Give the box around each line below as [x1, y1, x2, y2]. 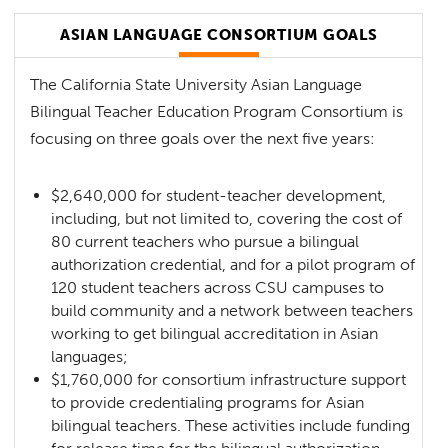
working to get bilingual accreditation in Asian [51, 323, 379, 343]
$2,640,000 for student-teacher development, [51, 185, 387, 205]
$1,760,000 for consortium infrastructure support [51, 369, 407, 389]
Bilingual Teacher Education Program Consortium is [30, 101, 404, 121]
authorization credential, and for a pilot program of [51, 254, 416, 274]
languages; [51, 346, 129, 366]
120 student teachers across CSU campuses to [51, 277, 385, 297]
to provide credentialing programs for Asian [51, 392, 365, 412]
